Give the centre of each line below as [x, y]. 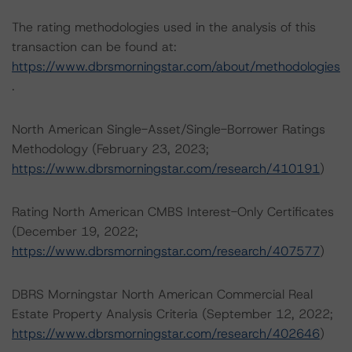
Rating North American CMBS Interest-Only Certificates [173, 212]
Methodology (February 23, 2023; [110, 149]
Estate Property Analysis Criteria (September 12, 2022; [172, 314]
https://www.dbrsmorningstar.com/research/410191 [166, 169]
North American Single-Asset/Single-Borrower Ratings [169, 129]
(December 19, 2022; [75, 231]
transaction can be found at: [94, 47]
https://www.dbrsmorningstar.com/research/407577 [166, 251]
